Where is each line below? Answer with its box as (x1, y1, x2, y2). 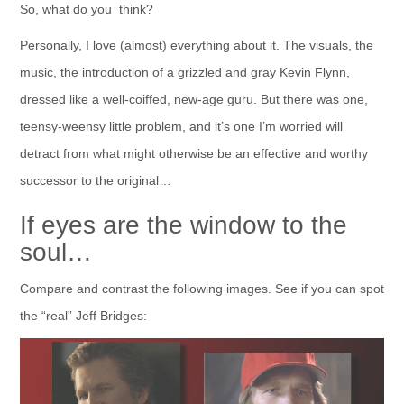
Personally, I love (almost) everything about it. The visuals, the (19, 38, 373, 53)
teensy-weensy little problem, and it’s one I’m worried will (19, 119, 343, 134)
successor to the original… (19, 173, 171, 188)
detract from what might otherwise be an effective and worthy (19, 146, 368, 161)
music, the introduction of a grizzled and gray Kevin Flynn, (19, 65, 350, 80)
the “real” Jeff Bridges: (19, 308, 147, 324)
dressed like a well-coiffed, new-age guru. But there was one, (19, 92, 368, 107)
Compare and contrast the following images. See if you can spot (19, 281, 384, 297)
